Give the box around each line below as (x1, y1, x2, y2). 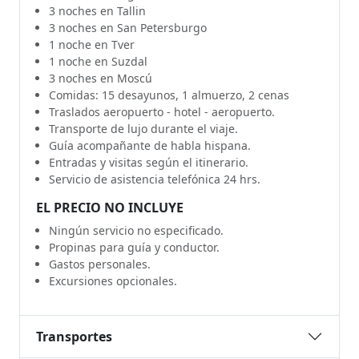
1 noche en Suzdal (49, 54, 147, 70)
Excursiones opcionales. (49, 273, 177, 289)
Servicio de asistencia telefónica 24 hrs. (49, 171, 260, 188)
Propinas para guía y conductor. (49, 240, 220, 256)
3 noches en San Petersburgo (49, 20, 207, 36)
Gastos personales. (49, 256, 151, 272)
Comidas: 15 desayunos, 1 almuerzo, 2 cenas (49, 87, 289, 103)
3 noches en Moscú (49, 71, 152, 87)
